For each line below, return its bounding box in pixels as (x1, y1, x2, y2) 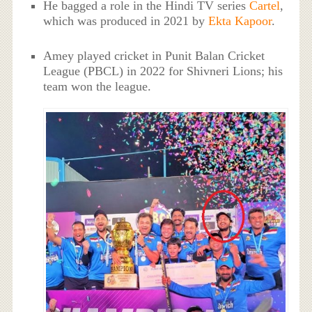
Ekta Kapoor (208, 13, 272, 28)
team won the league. (43, 79, 152, 94)
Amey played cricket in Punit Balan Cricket (43, 49, 265, 63)
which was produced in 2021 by (43, 13, 209, 28)
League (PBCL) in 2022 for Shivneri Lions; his (43, 64, 283, 79)
